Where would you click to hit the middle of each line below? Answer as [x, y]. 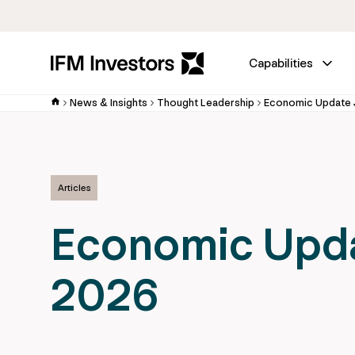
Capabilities [281, 63]
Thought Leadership [206, 103]
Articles [74, 188]
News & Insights [109, 103]
